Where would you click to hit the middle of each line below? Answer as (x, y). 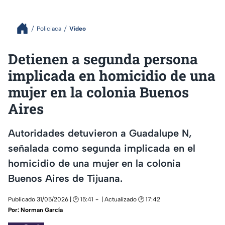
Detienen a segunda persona (103, 59)
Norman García (42, 210)
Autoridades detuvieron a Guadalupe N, (100, 133)
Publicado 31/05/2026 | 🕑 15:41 (51, 200)
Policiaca (49, 28)
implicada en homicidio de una (112, 76)
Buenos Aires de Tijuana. (65, 178)
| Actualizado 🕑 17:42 (131, 200)
